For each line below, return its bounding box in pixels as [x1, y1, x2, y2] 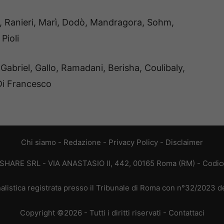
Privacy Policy [108, 137, 158, 147]
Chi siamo [21, 137, 56, 147]
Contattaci [168, 207, 204, 217]
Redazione [63, 137, 101, 147]
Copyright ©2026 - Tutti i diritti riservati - [19, 207, 168, 217]
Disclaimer [165, 137, 203, 147]
